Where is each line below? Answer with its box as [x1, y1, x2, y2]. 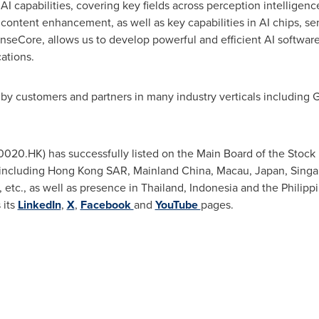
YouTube [155, 197, 201, 213]
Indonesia [189, 179, 238, 195]
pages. [200, 197, 234, 212]
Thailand [140, 179, 184, 195]
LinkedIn [17, 197, 61, 213]
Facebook [80, 197, 134, 213]
